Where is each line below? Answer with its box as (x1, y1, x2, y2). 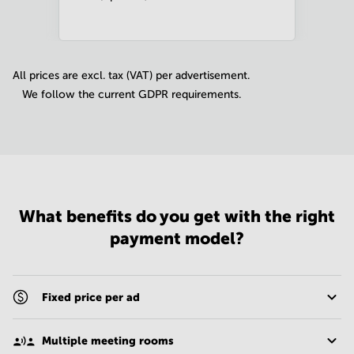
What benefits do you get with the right (19, 207, 335, 227)
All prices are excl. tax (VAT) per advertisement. (13, 70, 250, 82)
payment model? (110, 229, 244, 249)
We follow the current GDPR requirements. (21, 88, 241, 101)
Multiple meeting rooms (42, 334, 174, 348)
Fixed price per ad (42, 291, 140, 304)
